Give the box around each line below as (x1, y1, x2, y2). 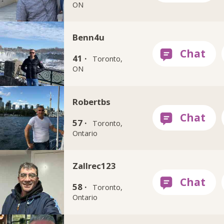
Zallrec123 (72, 160, 116, 172)
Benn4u (72, 31, 105, 43)
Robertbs (72, 95, 111, 107)
